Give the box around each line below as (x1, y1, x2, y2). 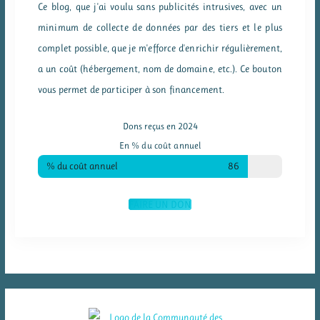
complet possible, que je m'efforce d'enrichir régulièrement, (38, 41, 282, 54)
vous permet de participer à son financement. (38, 83, 225, 95)
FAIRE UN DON (129, 198, 191, 210)
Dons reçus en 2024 (122, 120, 198, 131)
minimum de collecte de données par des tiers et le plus (38, 21, 282, 33)
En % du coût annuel (119, 139, 201, 151)
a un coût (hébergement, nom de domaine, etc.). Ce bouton (38, 62, 282, 74)
